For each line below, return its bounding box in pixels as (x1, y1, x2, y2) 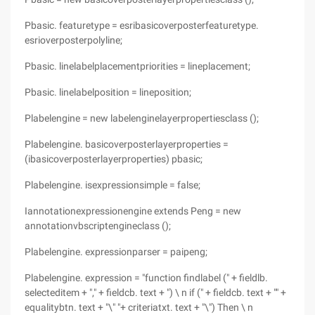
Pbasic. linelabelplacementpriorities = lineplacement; (25, 60, 250, 72)
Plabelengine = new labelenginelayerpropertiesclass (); (25, 112, 259, 124)
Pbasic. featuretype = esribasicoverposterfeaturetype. (25, 20, 259, 31)
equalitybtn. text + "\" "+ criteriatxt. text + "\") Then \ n (25, 302, 253, 313)
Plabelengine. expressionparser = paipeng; (25, 246, 207, 257)
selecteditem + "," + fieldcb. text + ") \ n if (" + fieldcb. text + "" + (25, 287, 286, 298)
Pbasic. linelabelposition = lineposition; (25, 86, 191, 98)
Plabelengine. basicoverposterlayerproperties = (25, 139, 229, 150)
